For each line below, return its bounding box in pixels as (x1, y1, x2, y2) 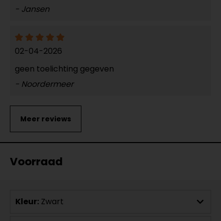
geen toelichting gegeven (15, 63, 114, 74)
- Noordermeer (15, 78, 74, 90)
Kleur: (15, 195, 39, 207)
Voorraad (10, 153, 63, 169)
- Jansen (15, 3, 49, 15)
